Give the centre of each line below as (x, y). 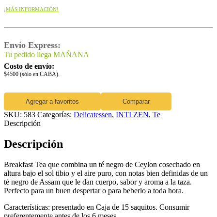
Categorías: (55, 114)
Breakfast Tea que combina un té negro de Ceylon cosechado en (102, 164)
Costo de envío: (29, 66)
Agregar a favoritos (52, 101)
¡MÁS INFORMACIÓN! (31, 9)
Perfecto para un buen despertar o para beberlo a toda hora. (94, 190)
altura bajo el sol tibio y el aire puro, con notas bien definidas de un (106, 173)
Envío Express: (32, 45)
